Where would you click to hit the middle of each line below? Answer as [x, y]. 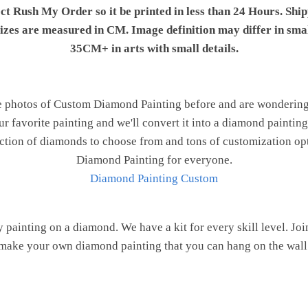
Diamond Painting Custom [154, 179]
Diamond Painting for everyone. [154, 160]
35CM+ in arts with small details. [154, 48]
